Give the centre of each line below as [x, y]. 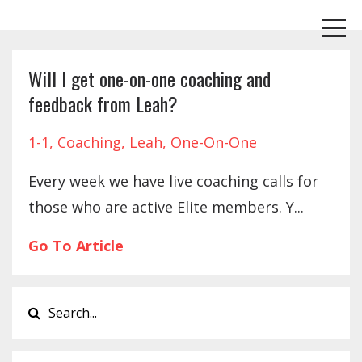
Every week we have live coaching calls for [173, 181]
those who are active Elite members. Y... [166, 207]
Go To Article [76, 246]
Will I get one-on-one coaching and [149, 78]
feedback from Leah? [103, 103]
